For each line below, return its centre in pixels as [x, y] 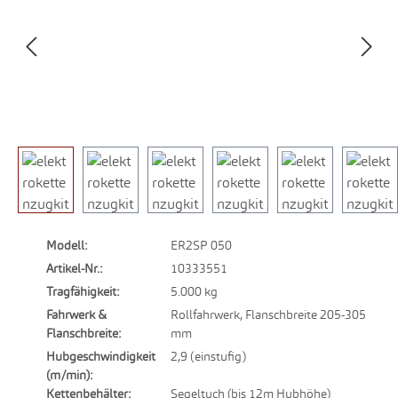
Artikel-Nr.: [74, 268]
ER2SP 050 [201, 245]
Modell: [67, 245]
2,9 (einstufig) [208, 356]
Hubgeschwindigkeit [101, 356]
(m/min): [69, 375]
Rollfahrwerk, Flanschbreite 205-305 [268, 314]
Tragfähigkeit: [83, 291]
